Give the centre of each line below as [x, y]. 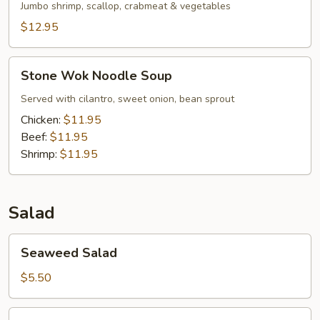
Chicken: [42, 120]
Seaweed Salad [69, 253]
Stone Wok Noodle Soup [96, 76]
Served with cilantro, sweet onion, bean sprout [127, 99]
